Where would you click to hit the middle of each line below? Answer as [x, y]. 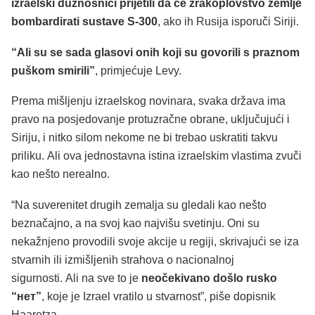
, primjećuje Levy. [138, 70]
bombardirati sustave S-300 [84, 22]
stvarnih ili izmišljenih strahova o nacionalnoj [123, 260]
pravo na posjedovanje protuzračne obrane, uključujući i [150, 120]
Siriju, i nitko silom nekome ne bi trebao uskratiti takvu [144, 138]
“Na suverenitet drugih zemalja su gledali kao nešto [139, 205]
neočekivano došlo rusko [208, 278]
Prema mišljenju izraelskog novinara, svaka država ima [148, 101]
